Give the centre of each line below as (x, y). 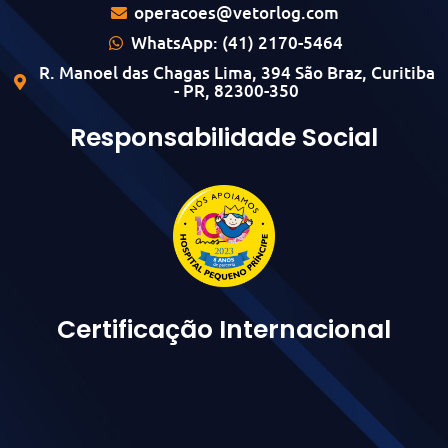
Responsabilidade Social (224, 138)
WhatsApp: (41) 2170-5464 (236, 43)
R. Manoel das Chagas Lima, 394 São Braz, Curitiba (236, 73)
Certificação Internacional (224, 330)
